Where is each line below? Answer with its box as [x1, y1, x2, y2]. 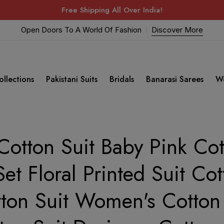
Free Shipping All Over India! [61, 4, 162, 15]
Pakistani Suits [46, 73, 97, 85]
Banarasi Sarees [146, 73, 203, 85]
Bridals [109, 73, 134, 85]
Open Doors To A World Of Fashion [21, 25, 141, 34]
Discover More [151, 25, 203, 34]
